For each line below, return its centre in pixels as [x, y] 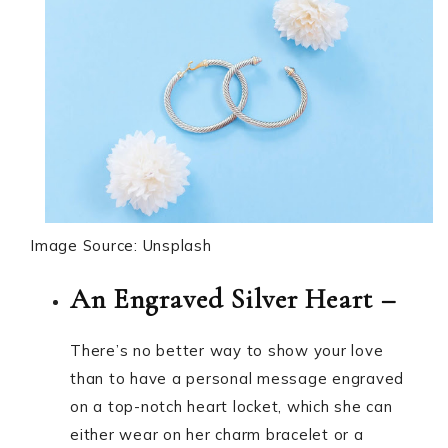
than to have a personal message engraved [237, 379]
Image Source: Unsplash [121, 246]
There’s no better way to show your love [227, 351]
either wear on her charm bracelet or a [217, 435]
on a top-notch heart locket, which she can [231, 407]
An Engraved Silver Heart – [233, 299]
